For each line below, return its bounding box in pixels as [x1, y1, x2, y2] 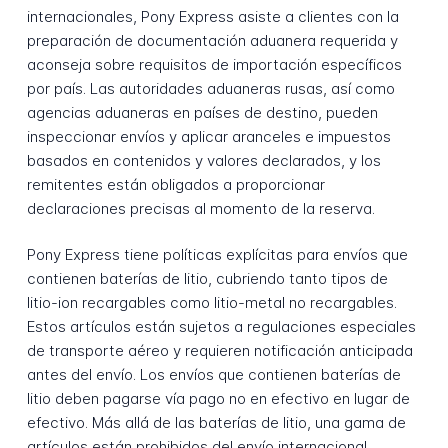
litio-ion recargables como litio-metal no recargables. [26, 293, 397, 313]
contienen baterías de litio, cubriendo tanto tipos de [26, 269, 388, 289]
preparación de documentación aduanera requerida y [26, 30, 398, 50]
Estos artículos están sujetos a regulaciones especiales [26, 317, 416, 337]
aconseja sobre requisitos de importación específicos [26, 54, 402, 74]
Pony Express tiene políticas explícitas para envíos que [26, 245, 408, 265]
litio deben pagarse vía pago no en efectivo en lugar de [26, 389, 410, 409]
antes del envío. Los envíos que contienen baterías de [26, 365, 401, 385]
